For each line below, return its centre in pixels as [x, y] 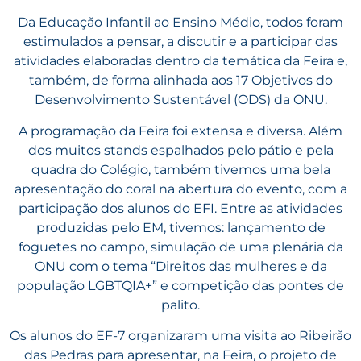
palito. [180, 305]
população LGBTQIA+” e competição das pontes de [180, 285]
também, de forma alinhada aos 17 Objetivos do [180, 81]
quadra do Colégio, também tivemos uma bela [180, 169]
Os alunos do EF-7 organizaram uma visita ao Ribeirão [180, 336]
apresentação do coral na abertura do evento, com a [180, 189]
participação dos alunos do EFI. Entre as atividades [180, 208]
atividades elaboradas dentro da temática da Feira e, [180, 61]
